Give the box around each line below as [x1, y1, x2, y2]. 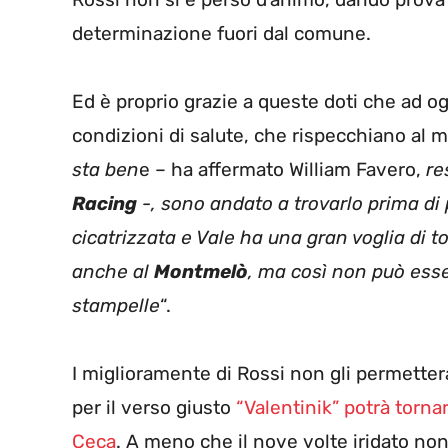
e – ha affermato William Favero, [139, 158, 426, 182]
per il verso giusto [72, 396, 236, 420]
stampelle [72, 294, 160, 318]
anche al [72, 260, 154, 284]
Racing [72, 192, 137, 216]
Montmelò [154, 260, 248, 284]
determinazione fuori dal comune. [72, 22, 371, 46]
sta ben [72, 158, 139, 182]
